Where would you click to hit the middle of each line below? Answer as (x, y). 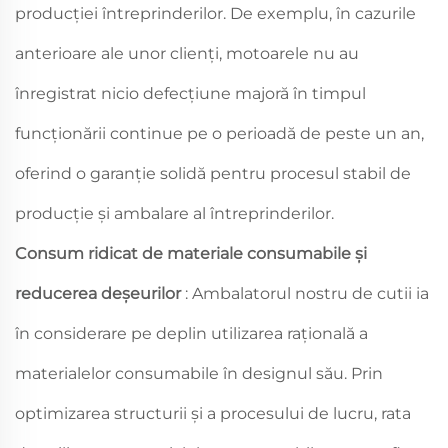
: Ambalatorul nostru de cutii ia (307, 293)
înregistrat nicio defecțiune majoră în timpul (190, 93)
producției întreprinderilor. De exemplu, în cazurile (215, 13)
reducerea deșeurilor (100, 293)
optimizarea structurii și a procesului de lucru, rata (213, 413)
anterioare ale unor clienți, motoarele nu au (187, 53)
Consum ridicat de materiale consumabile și (191, 253)
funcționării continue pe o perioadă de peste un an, (219, 133)
